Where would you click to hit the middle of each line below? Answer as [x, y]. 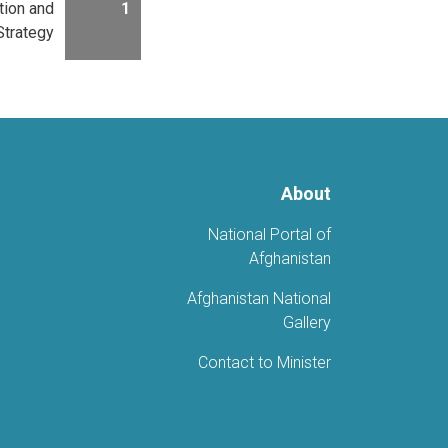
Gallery [307, 322]
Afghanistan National [259, 298]
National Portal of [269, 234]
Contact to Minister [264, 362]
